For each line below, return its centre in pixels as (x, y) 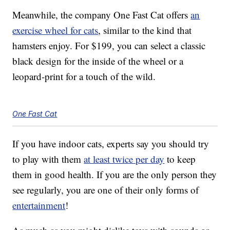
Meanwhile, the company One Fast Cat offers (102, 15)
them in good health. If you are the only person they (115, 175)
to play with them (48, 159)
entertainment (39, 205)
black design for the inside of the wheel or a (98, 61)
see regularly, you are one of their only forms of (106, 190)
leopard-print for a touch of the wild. (84, 76)
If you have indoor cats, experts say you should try (111, 144)
